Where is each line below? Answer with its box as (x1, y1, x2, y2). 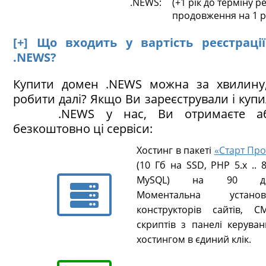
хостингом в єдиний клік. (137, 233, 251, 246)
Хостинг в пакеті (137, 144, 214, 157)
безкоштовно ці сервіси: (13, 121, 153, 137)
